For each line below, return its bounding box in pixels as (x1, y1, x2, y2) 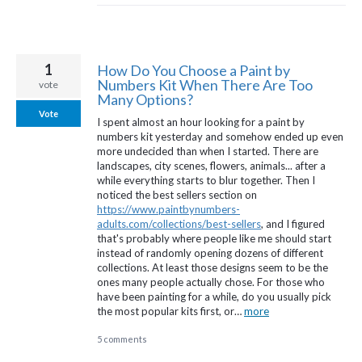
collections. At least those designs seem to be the (97, 261, 328, 275)
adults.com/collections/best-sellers (97, 217, 261, 231)
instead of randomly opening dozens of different (97, 246, 323, 260)
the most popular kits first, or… (97, 305, 244, 318)
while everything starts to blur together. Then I (97, 174, 315, 187)
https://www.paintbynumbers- (97, 203, 240, 217)
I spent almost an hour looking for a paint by (97, 116, 305, 129)
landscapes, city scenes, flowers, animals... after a (97, 159, 326, 173)
